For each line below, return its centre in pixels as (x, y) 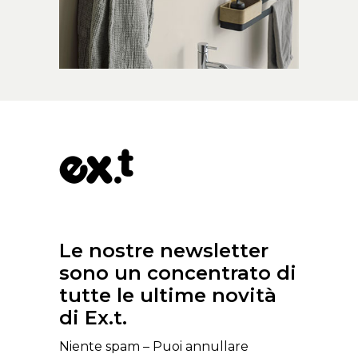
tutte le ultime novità (168, 296)
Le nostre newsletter (164, 251)
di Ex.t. (93, 318)
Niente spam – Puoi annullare (154, 347)
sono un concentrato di (178, 273)
